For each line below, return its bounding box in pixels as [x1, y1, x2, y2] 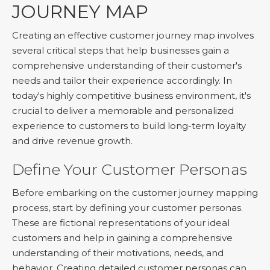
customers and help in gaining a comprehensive [12, 232, 233, 243]
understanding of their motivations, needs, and [12, 247, 224, 259]
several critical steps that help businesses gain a [12, 45, 229, 56]
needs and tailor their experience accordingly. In [12, 75, 232, 86]
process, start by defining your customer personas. [12, 202, 243, 213]
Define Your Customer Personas [12, 160, 247, 178]
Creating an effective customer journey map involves [12, 30, 254, 41]
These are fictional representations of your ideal [12, 217, 230, 228]
